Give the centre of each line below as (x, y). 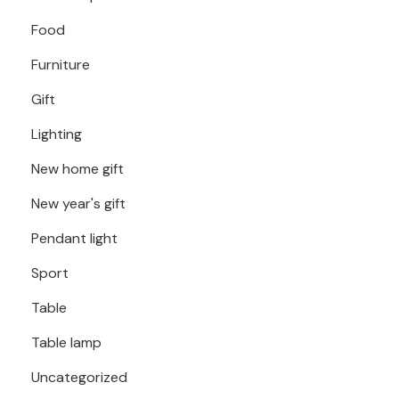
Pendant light (74, 238)
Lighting (57, 134)
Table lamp (66, 342)
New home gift (77, 168)
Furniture (61, 64)
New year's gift (78, 203)
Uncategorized (79, 377)
